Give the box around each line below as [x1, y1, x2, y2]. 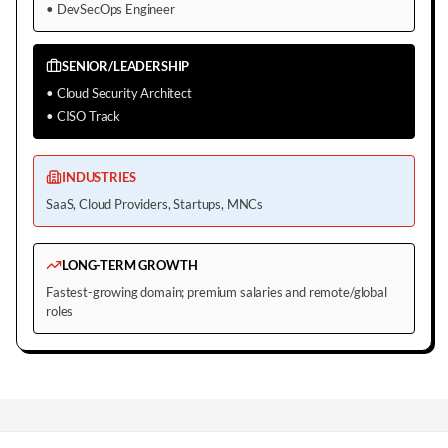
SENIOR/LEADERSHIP [62, 57, 190, 74]
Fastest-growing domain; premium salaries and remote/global [46, 283, 387, 300]
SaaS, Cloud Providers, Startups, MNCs [46, 195, 264, 212]
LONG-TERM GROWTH [62, 256, 198, 273]
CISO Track [56, 107, 121, 124]
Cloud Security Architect [56, 84, 192, 101]
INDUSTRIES [62, 168, 136, 185]
